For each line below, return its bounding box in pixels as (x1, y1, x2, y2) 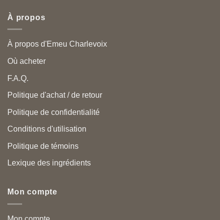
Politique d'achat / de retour (7, 91, 102, 100)
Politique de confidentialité (7, 108, 100, 116)
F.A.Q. (7, 74, 28, 82)
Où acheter (7, 56, 46, 65)
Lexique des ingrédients (7, 159, 91, 167)
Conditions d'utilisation (7, 125, 86, 134)
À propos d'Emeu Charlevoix (7, 40, 107, 49)
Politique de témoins (7, 141, 79, 150)
